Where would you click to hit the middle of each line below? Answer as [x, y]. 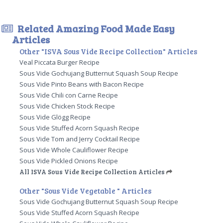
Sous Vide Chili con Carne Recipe [69, 95]
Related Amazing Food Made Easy [95, 28]
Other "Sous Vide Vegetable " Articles [86, 190]
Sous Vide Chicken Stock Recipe [67, 106]
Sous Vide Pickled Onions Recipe [69, 161]
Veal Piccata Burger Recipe [60, 62]
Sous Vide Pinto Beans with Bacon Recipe [82, 84]
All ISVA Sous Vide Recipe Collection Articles [92, 171]
